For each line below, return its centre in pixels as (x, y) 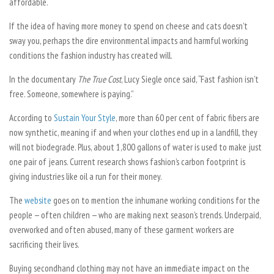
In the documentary (43, 79)
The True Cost (99, 79)
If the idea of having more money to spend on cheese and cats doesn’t (128, 26)
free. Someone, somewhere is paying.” (71, 94)
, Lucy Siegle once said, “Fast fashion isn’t (190, 79)
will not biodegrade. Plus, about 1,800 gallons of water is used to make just (135, 147)
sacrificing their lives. (44, 244)
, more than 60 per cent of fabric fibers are (187, 117)
